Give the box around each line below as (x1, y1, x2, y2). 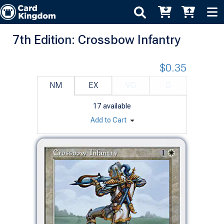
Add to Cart (90, 115, 128, 124)
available (103, 101, 131, 110)
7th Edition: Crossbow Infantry (12, 32, 180, 47)
